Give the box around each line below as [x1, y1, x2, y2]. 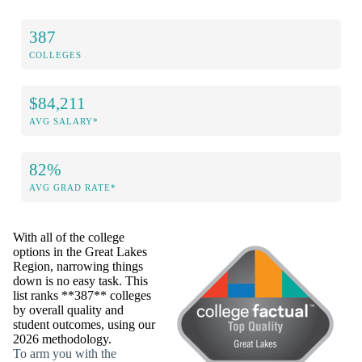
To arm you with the [13, 346, 116, 360]
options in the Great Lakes [13, 244, 147, 259]
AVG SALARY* [29, 116, 99, 126]
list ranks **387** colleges [13, 288, 151, 302]
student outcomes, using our [13, 317, 155, 331]
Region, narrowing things [13, 259, 143, 273]
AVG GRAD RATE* [29, 182, 116, 192]
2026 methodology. [13, 331, 112, 346]
